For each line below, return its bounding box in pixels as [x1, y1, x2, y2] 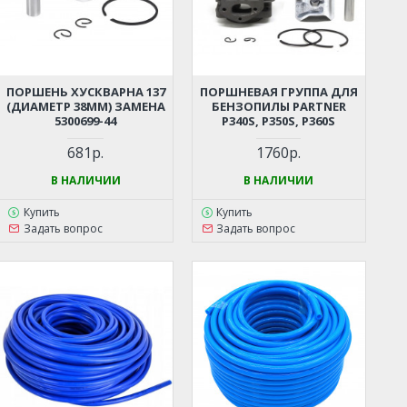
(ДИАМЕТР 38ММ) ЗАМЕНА [5, 97, 165, 114]
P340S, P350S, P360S [222, 112, 336, 129]
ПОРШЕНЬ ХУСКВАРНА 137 [5, 83, 165, 100]
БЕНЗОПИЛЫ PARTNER [211, 97, 346, 114]
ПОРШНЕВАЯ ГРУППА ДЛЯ [199, 83, 358, 100]
